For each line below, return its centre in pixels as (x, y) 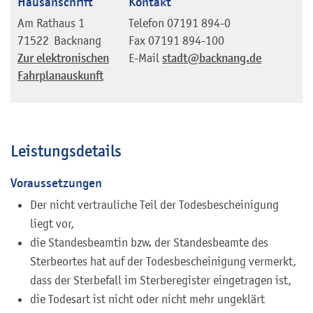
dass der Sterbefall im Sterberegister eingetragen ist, (161, 280)
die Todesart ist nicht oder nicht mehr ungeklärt (147, 299)
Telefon (147, 23)
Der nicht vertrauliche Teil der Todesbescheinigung (154, 204)
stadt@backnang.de (212, 58)
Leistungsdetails (66, 151)
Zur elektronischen (63, 58)
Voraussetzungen (56, 183)
